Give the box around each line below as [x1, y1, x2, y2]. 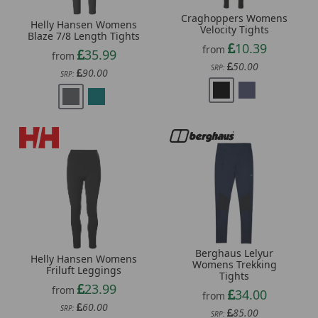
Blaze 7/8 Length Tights [28, 28, 140, 43]
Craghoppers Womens [181, 11, 287, 26]
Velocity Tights [199, 23, 269, 37]
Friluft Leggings [46, 263, 121, 278]
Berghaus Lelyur [195, 246, 273, 261]
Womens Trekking [192, 258, 277, 272]
